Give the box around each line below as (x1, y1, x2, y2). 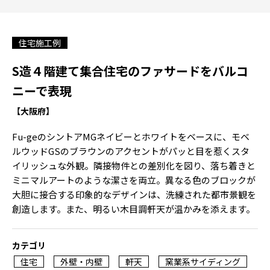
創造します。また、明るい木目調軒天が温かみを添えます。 (12, 202, 255, 215)
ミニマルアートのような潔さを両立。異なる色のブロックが (12, 174, 256, 186)
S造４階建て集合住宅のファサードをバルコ (12, 62, 248, 80)
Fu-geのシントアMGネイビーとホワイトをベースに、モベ (12, 130, 250, 143)
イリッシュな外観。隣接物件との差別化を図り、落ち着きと (12, 159, 256, 172)
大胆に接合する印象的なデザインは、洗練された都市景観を (12, 188, 256, 201)
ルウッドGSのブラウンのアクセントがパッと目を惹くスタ (12, 145, 250, 157)
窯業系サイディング (165, 256, 240, 268)
